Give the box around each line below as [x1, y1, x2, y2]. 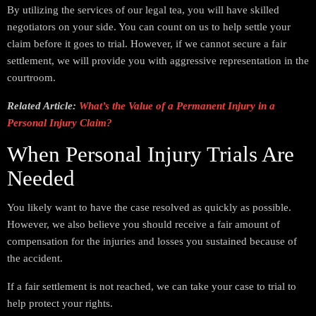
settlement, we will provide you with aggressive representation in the [7, 55, 309, 66]
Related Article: [7, 100, 79, 111]
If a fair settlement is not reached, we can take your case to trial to [7, 281, 296, 292]
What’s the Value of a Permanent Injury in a [79, 100, 275, 111]
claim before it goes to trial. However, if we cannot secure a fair [7, 38, 286, 49]
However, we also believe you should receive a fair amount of [7, 219, 280, 230]
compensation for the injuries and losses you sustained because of [7, 236, 297, 247]
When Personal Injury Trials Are [7, 142, 294, 166]
